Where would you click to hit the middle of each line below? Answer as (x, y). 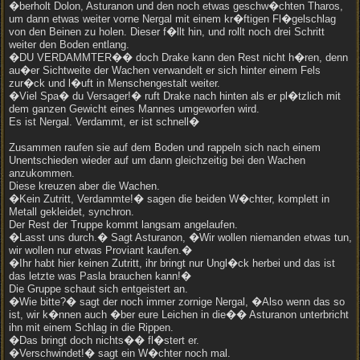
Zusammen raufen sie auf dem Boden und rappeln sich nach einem (165, 147)
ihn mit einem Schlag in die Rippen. (91, 327)
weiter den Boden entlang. (69, 45)
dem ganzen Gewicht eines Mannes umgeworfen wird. (134, 109)
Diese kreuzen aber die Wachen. (84, 186)
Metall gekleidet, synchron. (72, 212)
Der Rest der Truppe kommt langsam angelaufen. (123, 225)
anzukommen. (42, 173)
